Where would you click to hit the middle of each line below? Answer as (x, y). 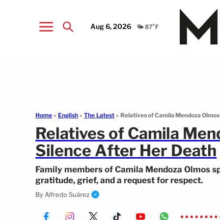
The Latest (99, 115)
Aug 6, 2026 (111, 26)
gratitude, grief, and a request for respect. (119, 180)
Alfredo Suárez (67, 194)
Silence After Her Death (126, 151)
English (68, 115)
